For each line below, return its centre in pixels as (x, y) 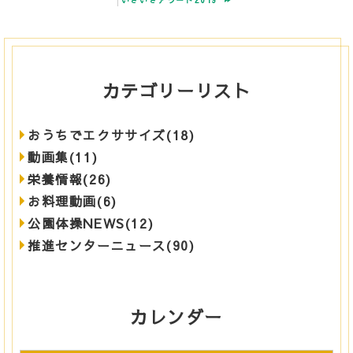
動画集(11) (63, 157)
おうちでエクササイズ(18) (111, 135)
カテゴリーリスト (176, 91)
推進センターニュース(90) (111, 245)
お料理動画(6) (72, 201)
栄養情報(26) (70, 179)
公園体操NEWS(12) (91, 223)
